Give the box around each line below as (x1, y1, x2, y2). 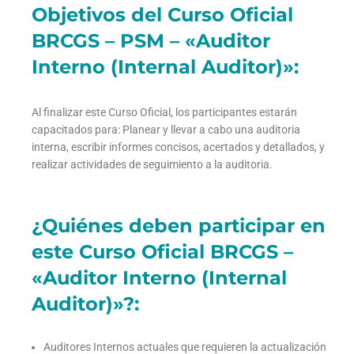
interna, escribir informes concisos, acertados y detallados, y (32, 140, 325, 153)
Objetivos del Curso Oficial (32, 2, 293, 26)
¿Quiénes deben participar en (32, 213, 326, 237)
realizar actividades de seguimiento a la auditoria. (32, 157, 273, 171)
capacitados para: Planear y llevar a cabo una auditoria (32, 122, 300, 136)
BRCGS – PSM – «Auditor (32, 28, 270, 52)
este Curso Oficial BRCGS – (32, 239, 293, 263)
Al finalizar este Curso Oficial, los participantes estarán (32, 105, 297, 119)
